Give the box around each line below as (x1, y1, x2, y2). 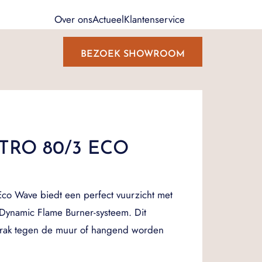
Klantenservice (124, 12, 185, 26)
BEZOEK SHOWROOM (81, 50, 185, 59)
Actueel (92, 12, 124, 26)
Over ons (54, 12, 92, 26)
